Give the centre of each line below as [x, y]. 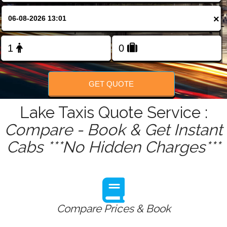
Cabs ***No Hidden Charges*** [113, 147]
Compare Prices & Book [113, 209]
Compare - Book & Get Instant [113, 130]
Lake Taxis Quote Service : [113, 113]
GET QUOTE [111, 84]
